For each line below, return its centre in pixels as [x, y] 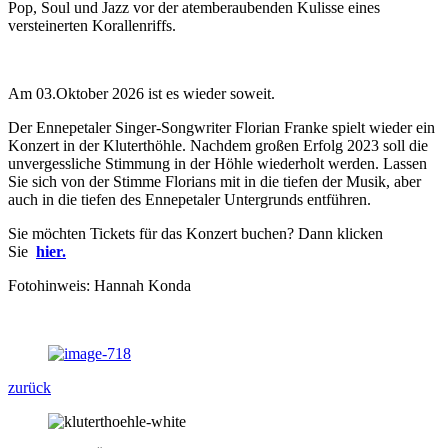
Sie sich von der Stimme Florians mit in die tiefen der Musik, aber [214, 181]
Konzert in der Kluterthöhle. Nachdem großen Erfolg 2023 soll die [218, 145]
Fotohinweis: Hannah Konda [99, 285]
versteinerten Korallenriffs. [92, 25]
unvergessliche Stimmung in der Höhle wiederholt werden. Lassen [217, 163]
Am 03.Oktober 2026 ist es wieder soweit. [141, 93]
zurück [29, 387]
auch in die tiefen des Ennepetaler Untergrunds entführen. [189, 199]
